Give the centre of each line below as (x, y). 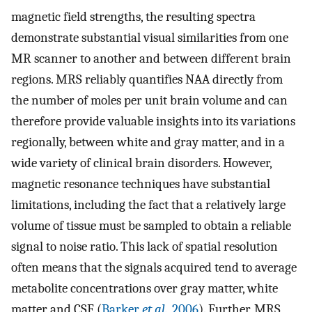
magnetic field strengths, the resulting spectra (133, 17)
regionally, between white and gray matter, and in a (148, 142)
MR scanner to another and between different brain (151, 59)
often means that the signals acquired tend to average (154, 268)
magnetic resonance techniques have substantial (141, 184)
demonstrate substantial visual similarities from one (150, 38)
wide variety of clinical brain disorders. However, (141, 163)
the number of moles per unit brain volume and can (149, 101)
